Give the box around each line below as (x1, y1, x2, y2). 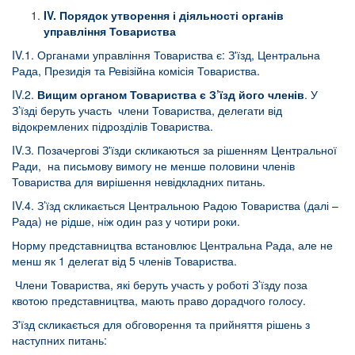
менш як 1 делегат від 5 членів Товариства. (12, 253, 237, 269)
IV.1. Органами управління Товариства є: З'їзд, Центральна (12, 47, 320, 63)
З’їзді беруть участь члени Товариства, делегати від (12, 102, 282, 118)
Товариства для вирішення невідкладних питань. (12, 174, 265, 189)
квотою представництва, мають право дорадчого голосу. (12, 292, 306, 308)
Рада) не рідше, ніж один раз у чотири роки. (12, 213, 240, 229)
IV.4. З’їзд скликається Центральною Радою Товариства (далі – (12, 197, 338, 213)
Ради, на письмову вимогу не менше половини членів (12, 158, 295, 174)
